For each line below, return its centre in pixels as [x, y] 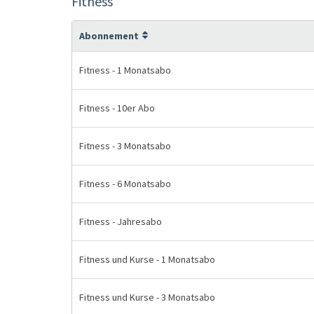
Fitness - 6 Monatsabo [125, 184]
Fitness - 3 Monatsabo [125, 146]
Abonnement [109, 36]
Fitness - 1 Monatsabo [125, 70]
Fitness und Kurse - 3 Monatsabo [147, 297]
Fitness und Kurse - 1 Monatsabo [147, 259]
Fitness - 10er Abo [117, 108]
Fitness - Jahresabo [121, 221]
